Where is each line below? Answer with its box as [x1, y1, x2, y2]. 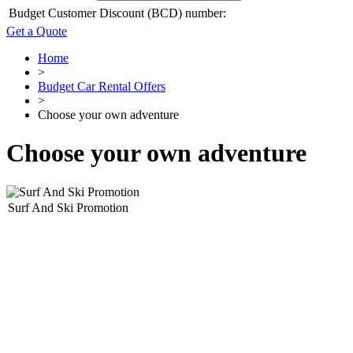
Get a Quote [6, 24, 67, 38]
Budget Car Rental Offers [38, 80, 165, 93]
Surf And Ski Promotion [8, 200, 128, 214]
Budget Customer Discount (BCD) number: [9, 6, 226, 20]
